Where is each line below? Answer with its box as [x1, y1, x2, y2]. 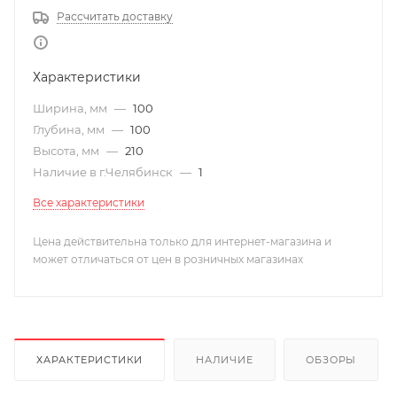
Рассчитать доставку [57, 10, 173, 23]
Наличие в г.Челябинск [33, 165, 175, 179]
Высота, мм [33, 144, 102, 158]
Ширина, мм [33, 101, 110, 115]
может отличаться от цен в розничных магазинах [33, 253, 303, 266]
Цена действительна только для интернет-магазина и [33, 235, 331, 248]
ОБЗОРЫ [306, 353, 357, 366]
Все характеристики [33, 196, 144, 209]
